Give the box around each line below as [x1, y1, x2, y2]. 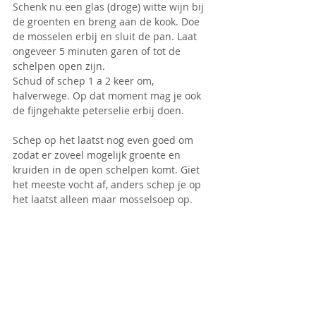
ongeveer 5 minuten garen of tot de [13, 44, 183, 59]
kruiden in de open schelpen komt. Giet [13, 163, 202, 177]
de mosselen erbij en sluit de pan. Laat [13, 30, 200, 44]
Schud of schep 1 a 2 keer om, [13, 74, 157, 88]
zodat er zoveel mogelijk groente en [13, 148, 183, 162]
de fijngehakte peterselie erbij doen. [13, 104, 184, 118]
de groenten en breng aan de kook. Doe [13, 15, 202, 29]
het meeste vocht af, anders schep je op [13, 178, 204, 192]
